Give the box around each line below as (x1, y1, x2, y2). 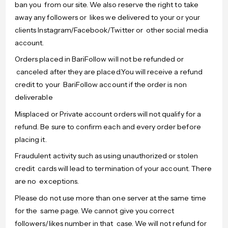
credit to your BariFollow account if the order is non (15, 80, 187, 90)
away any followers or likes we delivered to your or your (15, 12, 200, 22)
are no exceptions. (15, 177, 79, 186)
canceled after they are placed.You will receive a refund (15, 67, 203, 77)
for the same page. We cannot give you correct (15, 206, 175, 215)
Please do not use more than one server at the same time (15, 193, 206, 203)
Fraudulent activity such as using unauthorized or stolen (15, 151, 198, 161)
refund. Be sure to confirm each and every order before (15, 122, 201, 131)
